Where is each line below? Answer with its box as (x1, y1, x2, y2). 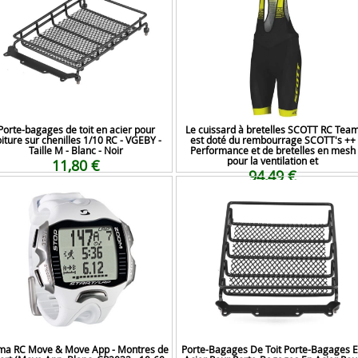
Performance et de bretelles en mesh (189, 144, 356, 157)
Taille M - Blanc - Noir (29, 144, 123, 157)
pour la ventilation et (227, 154, 318, 167)
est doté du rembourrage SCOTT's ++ (189, 133, 356, 146)
